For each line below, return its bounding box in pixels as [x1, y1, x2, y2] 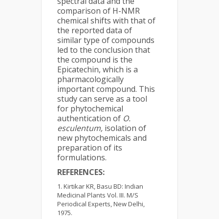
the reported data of [57, 24, 132, 36]
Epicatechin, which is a [57, 64, 138, 75]
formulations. [57, 152, 107, 163]
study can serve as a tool [57, 93, 147, 104]
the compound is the [57, 54, 132, 65]
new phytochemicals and [57, 132, 147, 143]
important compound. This [57, 83, 155, 94]
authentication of [57, 112, 123, 124]
